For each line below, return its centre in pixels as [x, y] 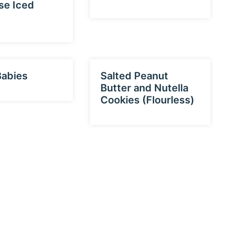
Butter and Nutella [145, 88]
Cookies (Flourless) [148, 100]
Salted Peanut [135, 76]
